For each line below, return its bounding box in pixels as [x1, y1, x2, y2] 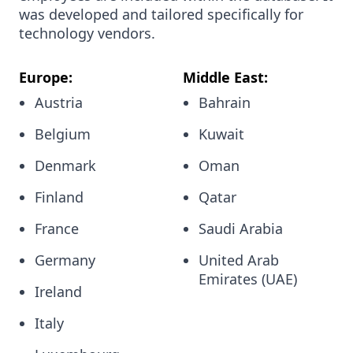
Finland [35, 188, 84, 206]
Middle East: [182, 68, 268, 87]
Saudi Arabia [198, 219, 283, 238]
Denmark [35, 156, 96, 175]
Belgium [35, 124, 91, 143]
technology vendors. [19, 24, 155, 43]
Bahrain [198, 93, 251, 112]
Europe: [19, 68, 72, 87]
